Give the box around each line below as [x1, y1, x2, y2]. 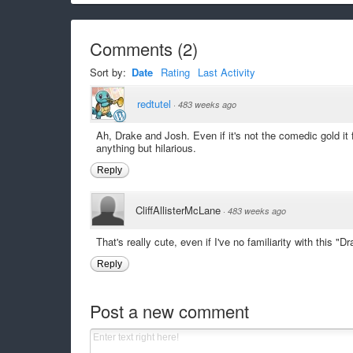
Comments [89, 35, 173, 61]
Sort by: [89, 64, 129, 80]
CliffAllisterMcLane [135, 202, 221, 217]
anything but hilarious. [95, 139, 196, 155]
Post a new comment [89, 299, 249, 323]
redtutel [136, 95, 171, 111]
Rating [160, 64, 190, 80]
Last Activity [197, 64, 255, 80]
